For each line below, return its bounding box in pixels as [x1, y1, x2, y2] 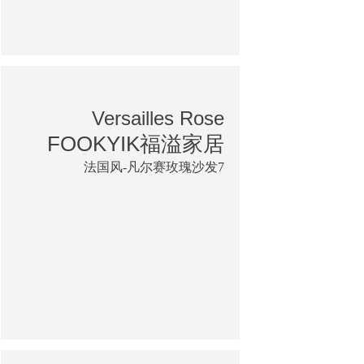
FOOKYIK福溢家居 [47, 131, 224, 156]
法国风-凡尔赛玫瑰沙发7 [84, 159, 224, 174]
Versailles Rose [92, 106, 224, 129]
